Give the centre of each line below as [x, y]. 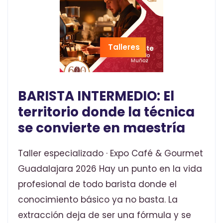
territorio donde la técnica [106, 112]
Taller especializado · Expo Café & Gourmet [111, 154]
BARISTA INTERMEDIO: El [96, 96]
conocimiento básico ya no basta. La [98, 200]
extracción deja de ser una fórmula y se [105, 215]
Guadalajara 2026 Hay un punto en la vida [110, 169]
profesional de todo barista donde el [97, 184]
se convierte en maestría [102, 128]
